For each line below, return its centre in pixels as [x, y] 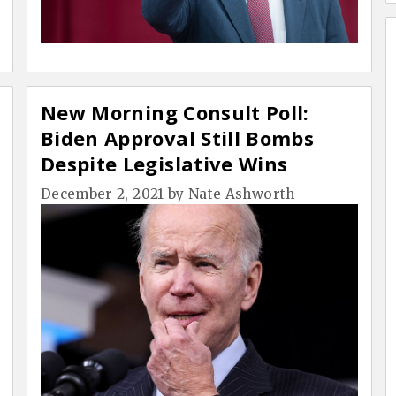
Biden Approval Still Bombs [178, 138]
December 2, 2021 [103, 194]
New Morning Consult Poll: [175, 113]
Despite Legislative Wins [164, 164]
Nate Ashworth [242, 194]
